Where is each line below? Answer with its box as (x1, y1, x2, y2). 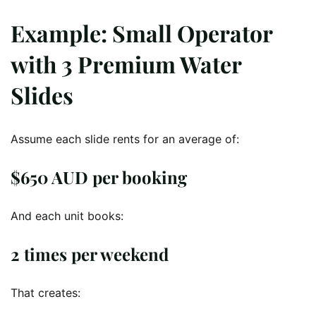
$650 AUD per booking (11, 165, 187, 188)
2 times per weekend (11, 242, 169, 265)
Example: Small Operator (11, 18, 272, 49)
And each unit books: (11, 208, 123, 223)
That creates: (11, 285, 80, 300)
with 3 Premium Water (11, 49, 241, 80)
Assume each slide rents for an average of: (11, 131, 239, 146)
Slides (11, 80, 73, 111)
